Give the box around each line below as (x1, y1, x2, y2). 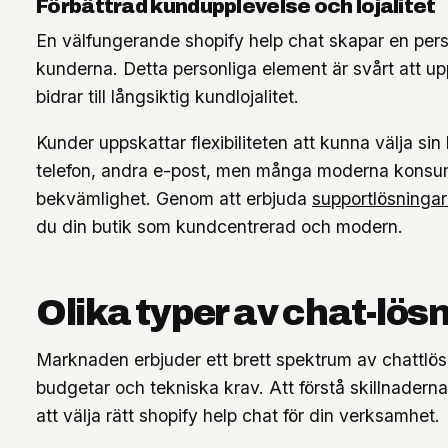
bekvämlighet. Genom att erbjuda (36, 188, 312, 210)
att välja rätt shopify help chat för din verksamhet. (36, 405, 440, 427)
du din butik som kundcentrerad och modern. (36, 216, 403, 238)
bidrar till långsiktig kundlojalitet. (36, 86, 299, 108)
